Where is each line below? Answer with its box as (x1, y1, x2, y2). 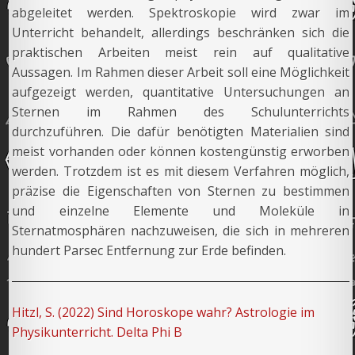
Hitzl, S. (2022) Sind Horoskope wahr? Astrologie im (12, 303, 315, 321)
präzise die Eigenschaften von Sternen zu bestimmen (12, 182, 350, 200)
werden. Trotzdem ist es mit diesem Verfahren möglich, (12, 162, 350, 181)
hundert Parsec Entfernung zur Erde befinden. (12, 242, 287, 260)
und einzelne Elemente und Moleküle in (12, 202, 350, 220)
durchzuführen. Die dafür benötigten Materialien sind (12, 123, 350, 141)
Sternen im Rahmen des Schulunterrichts (12, 103, 350, 121)
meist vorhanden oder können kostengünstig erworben (12, 143, 350, 161)
